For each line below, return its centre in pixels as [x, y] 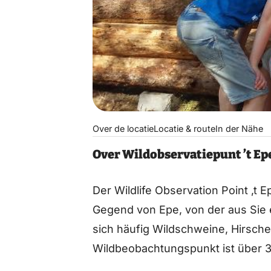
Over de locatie [123, 128]
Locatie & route [185, 128]
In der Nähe [240, 128]
